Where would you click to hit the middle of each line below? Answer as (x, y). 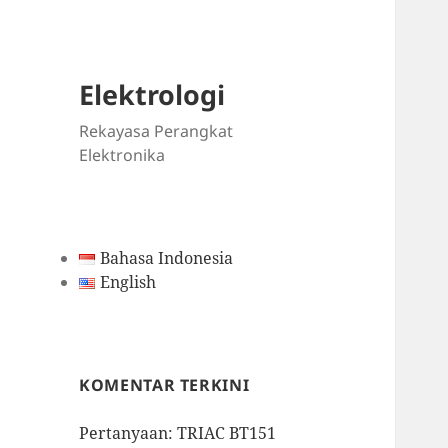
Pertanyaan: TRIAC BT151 (178, 433)
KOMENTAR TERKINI (164, 385)
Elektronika (122, 155)
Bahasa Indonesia (166, 258)
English (127, 282)
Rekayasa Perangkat (156, 131)
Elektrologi (152, 95)
